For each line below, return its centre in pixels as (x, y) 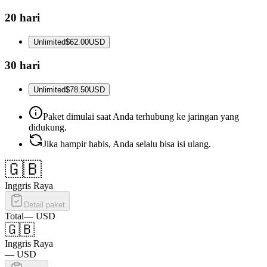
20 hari (22, 17)
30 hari (22, 66)
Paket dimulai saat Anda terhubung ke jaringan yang (141, 117)
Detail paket (44, 205)
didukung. (48, 128)
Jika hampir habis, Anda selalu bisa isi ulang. (127, 144)
